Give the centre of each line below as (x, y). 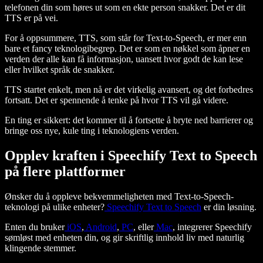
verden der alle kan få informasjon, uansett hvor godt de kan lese (124, 59)
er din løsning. (229, 207)
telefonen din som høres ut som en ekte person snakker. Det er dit (125, 8)
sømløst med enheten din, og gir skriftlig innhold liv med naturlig (124, 238)
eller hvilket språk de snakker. (60, 70)
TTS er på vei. (31, 18)
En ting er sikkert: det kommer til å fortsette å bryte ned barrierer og (129, 120)
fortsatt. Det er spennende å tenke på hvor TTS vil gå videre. (118, 100)
